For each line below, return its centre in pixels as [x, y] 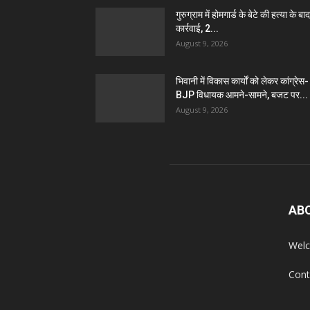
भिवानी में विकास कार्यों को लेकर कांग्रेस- [242, 81]
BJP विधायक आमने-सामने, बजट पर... [242, 95]
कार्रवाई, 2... [197, 28]
